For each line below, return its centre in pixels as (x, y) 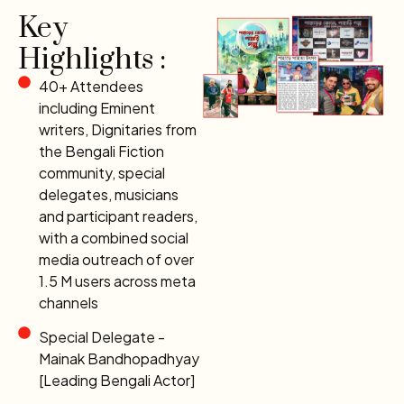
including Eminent (96, 108)
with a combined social (113, 238)
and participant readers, (118, 216)
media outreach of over (116, 260)
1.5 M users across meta (117, 281)
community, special (101, 173)
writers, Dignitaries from (117, 130)
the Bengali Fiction (101, 151)
